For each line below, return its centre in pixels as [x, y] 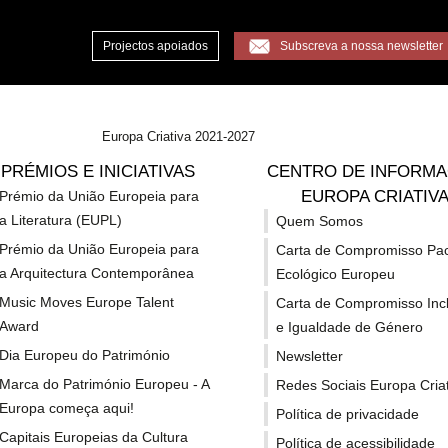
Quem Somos [319, 221]
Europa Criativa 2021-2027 [178, 136]
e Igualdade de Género [349, 327]
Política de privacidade [347, 414]
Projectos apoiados [155, 46]
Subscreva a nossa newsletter [361, 46]
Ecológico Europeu [335, 274]
